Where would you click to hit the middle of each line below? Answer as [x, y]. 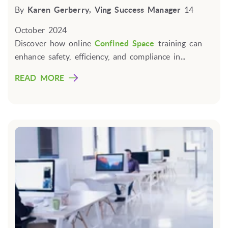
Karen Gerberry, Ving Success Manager [104, 10]
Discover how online [55, 44]
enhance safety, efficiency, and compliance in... [100, 57]
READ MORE [39, 78]
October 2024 [41, 30]
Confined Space [125, 44]
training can [178, 44]
